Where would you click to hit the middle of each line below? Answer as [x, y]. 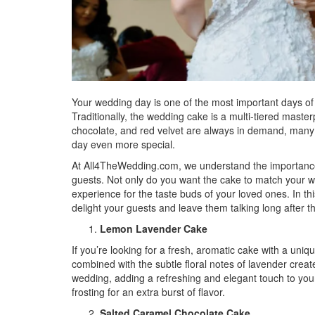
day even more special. [123, 144]
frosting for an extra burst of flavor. [148, 292]
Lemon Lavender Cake [154, 229]
